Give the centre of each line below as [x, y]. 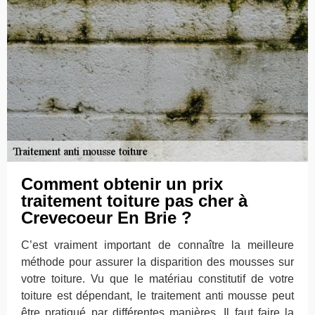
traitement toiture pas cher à [134, 201]
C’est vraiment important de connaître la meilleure [157, 245]
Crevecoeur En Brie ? [107, 218]
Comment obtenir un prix [122, 184]
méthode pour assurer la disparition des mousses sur [157, 262]
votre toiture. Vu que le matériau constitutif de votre [157, 279]
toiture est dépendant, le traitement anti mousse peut [157, 296]
